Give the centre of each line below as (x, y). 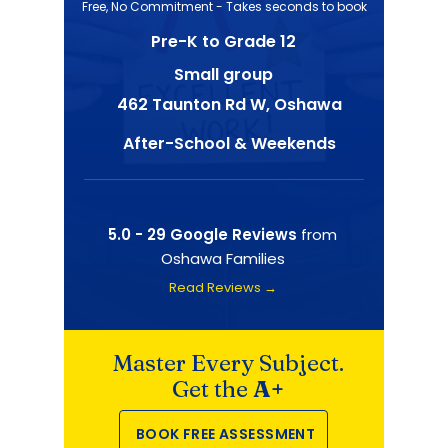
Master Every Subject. (228, 363)
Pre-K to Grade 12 (223, 41)
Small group (223, 74)
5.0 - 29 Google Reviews (202, 234)
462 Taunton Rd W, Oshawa (229, 104)
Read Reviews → (223, 287)
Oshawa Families (222, 258)
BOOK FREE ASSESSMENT (225, 433)
